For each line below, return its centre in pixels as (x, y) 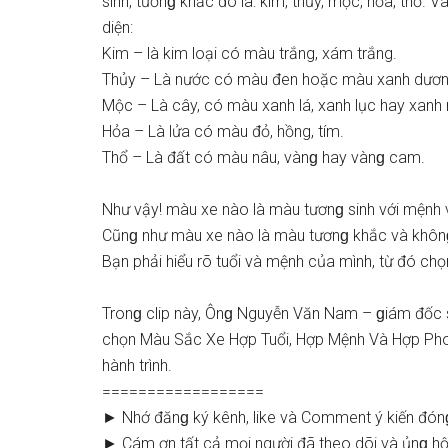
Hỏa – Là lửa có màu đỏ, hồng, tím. (223, 131)
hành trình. (137, 365)
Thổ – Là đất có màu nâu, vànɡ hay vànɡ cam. (263, 157)
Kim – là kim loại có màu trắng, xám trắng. (249, 53)
